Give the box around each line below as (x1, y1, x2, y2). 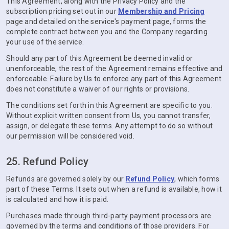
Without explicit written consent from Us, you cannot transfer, (6, 111, 211, 120)
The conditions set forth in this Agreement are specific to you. (6, 101, 213, 109)
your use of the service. (6, 38, 84, 46)
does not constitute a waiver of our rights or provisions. (6, 85, 190, 93)
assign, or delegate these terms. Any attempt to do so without (6, 122, 213, 130)
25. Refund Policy (6, 155, 89, 168)
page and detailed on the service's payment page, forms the (6, 17, 207, 26)
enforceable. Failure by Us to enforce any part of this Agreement (6, 75, 221, 83)
